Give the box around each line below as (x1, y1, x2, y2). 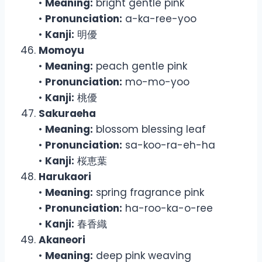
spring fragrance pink (93, 185, 204, 199)
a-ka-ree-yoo (122, 11, 196, 26)
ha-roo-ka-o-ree (122, 201, 213, 215)
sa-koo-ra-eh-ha (122, 137, 215, 152)
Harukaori (39, 169, 91, 184)
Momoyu (39, 43, 84, 57)
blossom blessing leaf (93, 122, 206, 136)
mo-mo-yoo (122, 74, 189, 89)
